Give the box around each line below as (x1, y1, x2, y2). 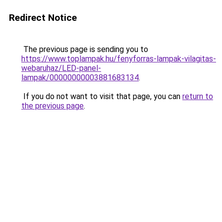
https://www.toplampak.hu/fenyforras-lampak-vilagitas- (21, 54, 216, 63)
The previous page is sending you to (21, 45, 148, 54)
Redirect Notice (9, 12, 77, 23)
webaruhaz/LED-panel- (21, 63, 101, 73)
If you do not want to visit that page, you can (21, 92, 182, 101)
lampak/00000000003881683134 (21, 73, 139, 82)
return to (182, 92, 213, 101)
